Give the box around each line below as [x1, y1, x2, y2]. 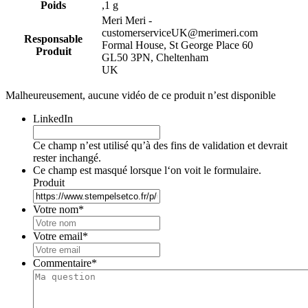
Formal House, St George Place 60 [102, 39, 253, 52]
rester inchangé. [33, 152, 101, 164]
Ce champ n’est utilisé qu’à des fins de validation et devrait [33, 140, 287, 152]
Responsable [24, 33, 82, 45]
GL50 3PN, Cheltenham [102, 52, 208, 64]
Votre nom [33, 203, 78, 216]
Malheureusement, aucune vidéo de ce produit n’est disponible [5, 89, 276, 102]
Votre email [33, 230, 82, 243]
